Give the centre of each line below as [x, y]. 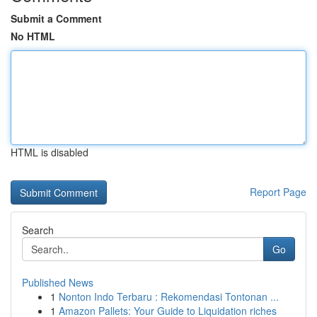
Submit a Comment [56, 18]
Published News [58, 282]
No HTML [33, 36]
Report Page [278, 192]
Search [38, 230]
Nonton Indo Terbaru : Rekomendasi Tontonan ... [169, 296]
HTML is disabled [50, 152]
